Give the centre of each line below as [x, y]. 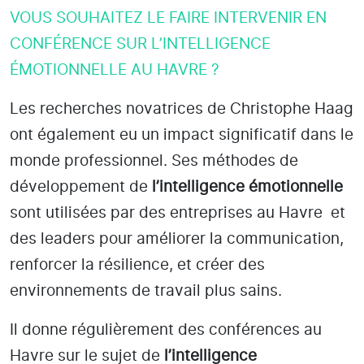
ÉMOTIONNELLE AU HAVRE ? [115, 70]
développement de [81, 187]
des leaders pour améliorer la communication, [177, 239]
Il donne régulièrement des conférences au [166, 330]
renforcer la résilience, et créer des [137, 265]
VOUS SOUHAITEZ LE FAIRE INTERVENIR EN [168, 18]
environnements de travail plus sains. [146, 291]
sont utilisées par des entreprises [133, 213]
